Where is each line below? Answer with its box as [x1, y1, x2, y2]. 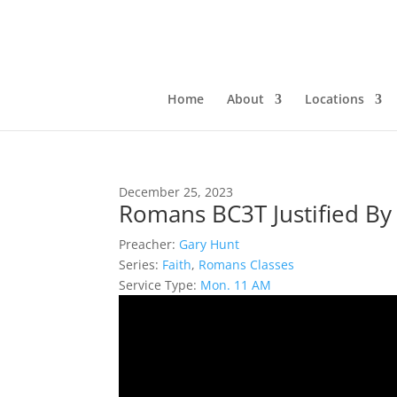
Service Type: [119, 276, 198, 293]
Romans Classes [198, 256, 295, 273]
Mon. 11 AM [200, 276, 272, 293]
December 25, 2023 [119, 183, 234, 200]
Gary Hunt [179, 236, 240, 253]
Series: [119, 256, 160, 273]
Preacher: [119, 236, 176, 253]
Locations [305, 90, 364, 107]
